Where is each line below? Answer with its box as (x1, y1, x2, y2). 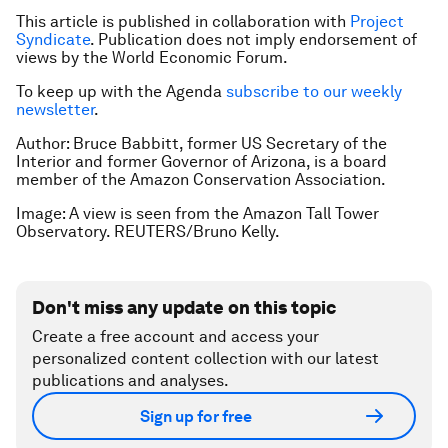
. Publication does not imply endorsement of (90, 30, 417, 49)
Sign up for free (140, 406, 252, 426)
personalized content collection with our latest (32, 349, 379, 368)
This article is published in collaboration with (16, 12, 350, 31)
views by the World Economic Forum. (16, 48, 288, 67)
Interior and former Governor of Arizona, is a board (16, 152, 387, 171)
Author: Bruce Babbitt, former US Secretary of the (16, 134, 387, 153)
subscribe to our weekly (226, 82, 402, 101)
